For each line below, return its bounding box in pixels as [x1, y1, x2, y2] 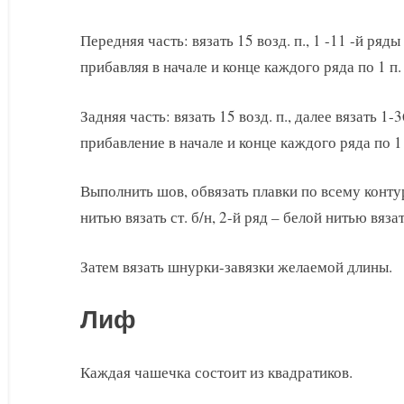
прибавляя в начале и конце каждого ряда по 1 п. [80, 56, 401, 78]
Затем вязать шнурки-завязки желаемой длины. [80, 255, 392, 277]
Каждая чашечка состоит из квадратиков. [80, 362, 353, 383]
